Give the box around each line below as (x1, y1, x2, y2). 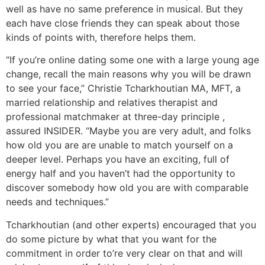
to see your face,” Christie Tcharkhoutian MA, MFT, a (6, 82, 241, 95)
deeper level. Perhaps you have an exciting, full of (6, 153, 230, 166)
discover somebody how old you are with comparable (6, 182, 248, 194)
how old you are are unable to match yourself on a (6, 139, 233, 151)
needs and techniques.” (6, 196, 109, 208)
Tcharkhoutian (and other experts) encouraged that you (6, 218, 256, 231)
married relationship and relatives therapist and (6, 96, 218, 109)
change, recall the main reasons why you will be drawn (6, 68, 251, 80)
